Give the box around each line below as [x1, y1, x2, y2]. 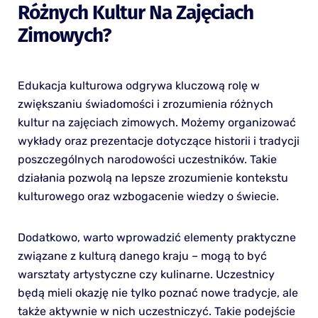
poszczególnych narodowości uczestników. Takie [17, 152, 277, 166]
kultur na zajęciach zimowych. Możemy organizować [17, 115, 296, 129]
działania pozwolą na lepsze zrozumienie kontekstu [17, 170, 288, 185]
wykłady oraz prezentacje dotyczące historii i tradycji [17, 133, 300, 148]
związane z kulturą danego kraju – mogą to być [17, 248, 267, 263]
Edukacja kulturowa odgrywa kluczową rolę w [17, 78, 260, 92]
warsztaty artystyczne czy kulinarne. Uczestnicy [17, 267, 275, 281]
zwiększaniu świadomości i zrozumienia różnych [17, 97, 273, 111]
